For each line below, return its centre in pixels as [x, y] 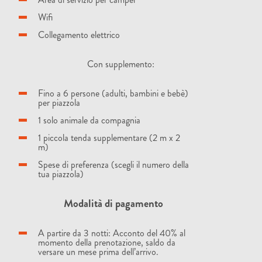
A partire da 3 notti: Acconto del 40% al [112, 233]
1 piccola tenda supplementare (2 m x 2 [109, 138]
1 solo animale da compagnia [89, 120]
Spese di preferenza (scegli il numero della [113, 165]
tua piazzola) [61, 174]
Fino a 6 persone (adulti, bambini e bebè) [113, 93]
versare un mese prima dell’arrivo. [98, 252]
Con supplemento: [113, 64]
